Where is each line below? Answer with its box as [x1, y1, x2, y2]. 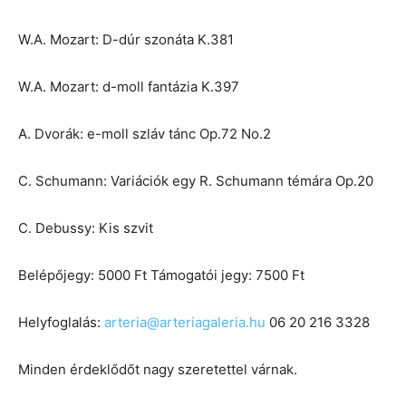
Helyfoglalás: [18, 314, 104, 332]
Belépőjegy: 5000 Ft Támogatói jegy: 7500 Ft [18, 266, 304, 285]
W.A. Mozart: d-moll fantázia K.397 [18, 78, 239, 96]
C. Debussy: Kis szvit [18, 219, 153, 237]
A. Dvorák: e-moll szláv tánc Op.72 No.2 [18, 125, 271, 143]
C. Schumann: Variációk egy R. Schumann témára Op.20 [18, 172, 373, 190]
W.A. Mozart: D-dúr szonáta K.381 [18, 31, 234, 49]
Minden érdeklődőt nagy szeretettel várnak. [18, 361, 297, 379]
